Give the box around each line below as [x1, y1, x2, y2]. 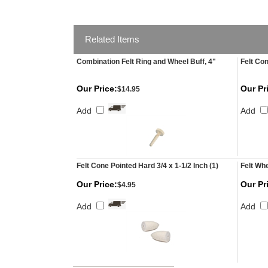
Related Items [85, 34, 139, 44]
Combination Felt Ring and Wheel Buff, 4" [77, 57, 216, 66]
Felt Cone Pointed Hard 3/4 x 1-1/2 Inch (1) [77, 162, 218, 170]
